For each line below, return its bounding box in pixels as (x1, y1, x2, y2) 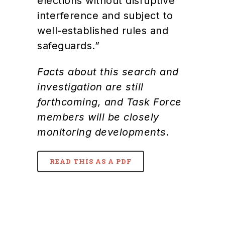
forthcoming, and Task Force (37, 95, 182, 108)
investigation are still (37, 80, 144, 93)
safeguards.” (37, 39, 103, 52)
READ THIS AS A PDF (50, 156, 132, 166)
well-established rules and (37, 24, 168, 37)
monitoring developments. (37, 126, 169, 138)
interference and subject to (37, 9, 173, 22)
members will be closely (37, 110, 159, 123)
